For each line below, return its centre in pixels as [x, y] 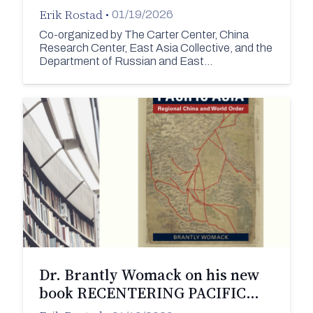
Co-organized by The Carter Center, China [144, 34]
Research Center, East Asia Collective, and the [155, 48]
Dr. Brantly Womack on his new [149, 275]
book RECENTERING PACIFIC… [149, 293]
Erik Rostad [71, 14]
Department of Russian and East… [125, 61]
